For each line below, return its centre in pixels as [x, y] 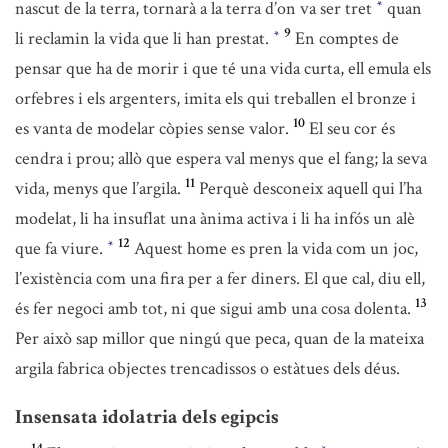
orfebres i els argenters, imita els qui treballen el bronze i [215, 98]
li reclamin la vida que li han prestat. [144, 38]
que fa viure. [61, 248]
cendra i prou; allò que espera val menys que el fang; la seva [221, 158]
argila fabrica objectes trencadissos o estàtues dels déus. [207, 368]
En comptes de [347, 38]
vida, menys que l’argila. [98, 188]
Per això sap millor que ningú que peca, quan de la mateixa [219, 338]
